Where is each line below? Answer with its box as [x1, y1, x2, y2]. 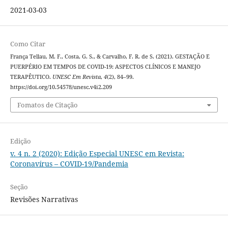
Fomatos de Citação [17, 100, 78, 110]
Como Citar [10, 39, 45, 48]
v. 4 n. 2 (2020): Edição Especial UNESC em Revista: [10, 149, 184, 159]
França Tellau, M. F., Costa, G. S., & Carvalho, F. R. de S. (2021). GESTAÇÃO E [10, 52, 210, 60]
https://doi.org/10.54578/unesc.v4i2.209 [10, 83, 112, 91]
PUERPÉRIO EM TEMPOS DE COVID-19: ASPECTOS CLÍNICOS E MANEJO [10, 63, 201, 70]
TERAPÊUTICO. [10, 73, 52, 80]
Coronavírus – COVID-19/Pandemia [10, 159, 128, 169]
